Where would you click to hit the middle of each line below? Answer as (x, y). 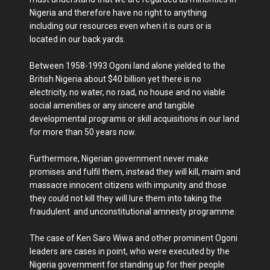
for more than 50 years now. (83, 132)
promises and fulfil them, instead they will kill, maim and (135, 171)
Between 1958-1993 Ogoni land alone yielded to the (127, 65)
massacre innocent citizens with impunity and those (128, 185)
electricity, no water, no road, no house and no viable (127, 92)
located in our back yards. (77, 39)
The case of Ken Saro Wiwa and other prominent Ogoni (133, 238)
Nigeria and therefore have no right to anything (118, 12)
